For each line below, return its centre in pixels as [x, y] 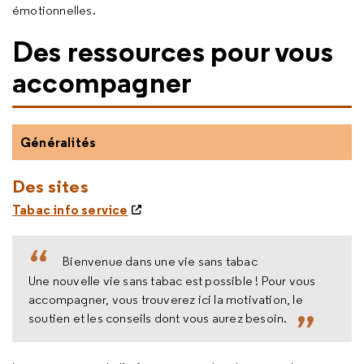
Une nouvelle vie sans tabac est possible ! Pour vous [172, 280]
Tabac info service [70, 210]
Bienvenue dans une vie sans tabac [160, 261]
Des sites [50, 186]
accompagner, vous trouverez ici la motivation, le [166, 299]
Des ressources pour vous [173, 51]
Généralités [58, 142]
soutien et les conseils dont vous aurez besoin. [158, 318]
